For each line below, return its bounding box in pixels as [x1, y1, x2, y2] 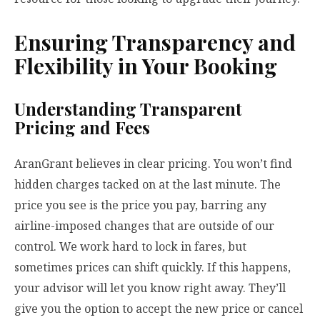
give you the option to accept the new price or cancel [14, 301, 303, 317]
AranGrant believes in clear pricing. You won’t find [14, 156, 292, 172]
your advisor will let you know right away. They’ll [14, 280, 286, 296]
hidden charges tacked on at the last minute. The [14, 176, 281, 193]
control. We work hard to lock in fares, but [14, 239, 246, 255]
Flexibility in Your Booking [14, 51, 277, 81]
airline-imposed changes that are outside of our [14, 218, 274, 234]
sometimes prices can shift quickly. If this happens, [14, 259, 291, 276]
